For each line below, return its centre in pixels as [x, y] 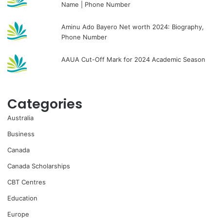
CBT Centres [27, 182]
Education [22, 198]
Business [21, 134]
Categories [45, 104]
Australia [20, 118]
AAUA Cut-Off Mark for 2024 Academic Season [134, 59]
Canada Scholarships [39, 166]
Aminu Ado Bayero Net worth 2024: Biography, [133, 27]
